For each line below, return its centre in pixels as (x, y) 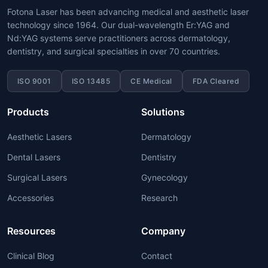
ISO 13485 (91, 81)
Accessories (31, 197)
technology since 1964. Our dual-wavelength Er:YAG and (118, 25)
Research (159, 197)
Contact (157, 255)
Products (28, 112)
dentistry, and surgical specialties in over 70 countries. (114, 51)
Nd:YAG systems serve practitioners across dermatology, (119, 38)
